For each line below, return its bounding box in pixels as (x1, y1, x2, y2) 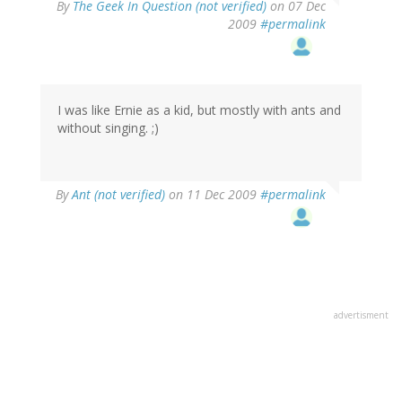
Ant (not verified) (72, 186, 165, 204)
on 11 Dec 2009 (165, 186, 260, 204)
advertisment (334, 309, 389, 322)
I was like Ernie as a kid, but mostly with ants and (57, 101, 341, 119)
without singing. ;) (57, 119, 159, 137)
